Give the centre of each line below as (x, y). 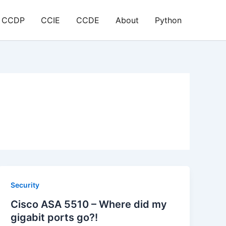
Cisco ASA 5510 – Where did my (89, 204)
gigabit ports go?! (54, 217)
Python (168, 20)
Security (25, 185)
